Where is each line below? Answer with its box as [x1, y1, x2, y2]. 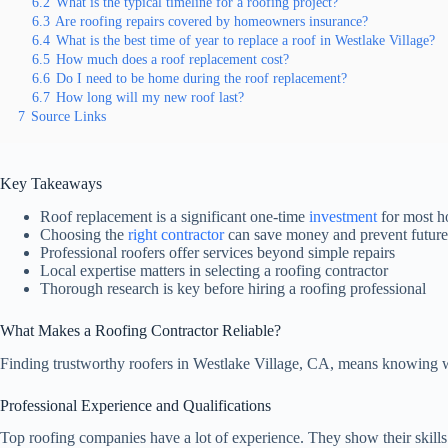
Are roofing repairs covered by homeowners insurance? [55, 13, 368, 30]
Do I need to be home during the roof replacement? [56, 70, 347, 87]
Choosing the [40, 225, 128, 243]
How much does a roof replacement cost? [56, 51, 289, 68]
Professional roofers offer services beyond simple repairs [40, 243, 395, 261]
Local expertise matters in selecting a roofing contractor [40, 261, 388, 279]
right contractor [128, 225, 224, 243]
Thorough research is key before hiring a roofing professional [40, 279, 426, 297]
